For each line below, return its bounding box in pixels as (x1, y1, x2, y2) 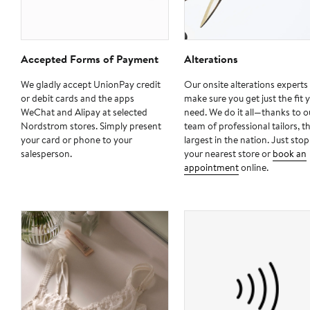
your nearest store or (183, 147, 273, 161)
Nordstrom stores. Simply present (21, 119, 161, 134)
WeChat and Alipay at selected (21, 105, 147, 120)
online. (238, 161, 268, 175)
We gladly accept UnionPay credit (21, 77, 161, 92)
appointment (183, 161, 239, 175)
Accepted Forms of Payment (21, 51, 158, 67)
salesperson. (21, 147, 72, 161)
